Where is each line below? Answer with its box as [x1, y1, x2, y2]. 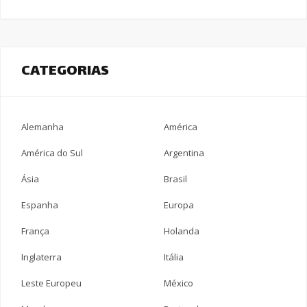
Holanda [164, 224, 199, 237]
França [21, 224, 49, 237]
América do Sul [21, 146, 83, 159]
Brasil [164, 172, 187, 185]
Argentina [164, 146, 204, 159]
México [164, 276, 193, 289]
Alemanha [21, 120, 64, 133]
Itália [164, 250, 184, 263]
